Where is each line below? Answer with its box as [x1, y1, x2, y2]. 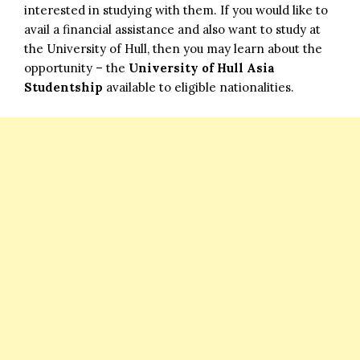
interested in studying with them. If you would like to [24, 2, 328, 18]
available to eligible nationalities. [103, 79, 294, 95]
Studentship [24, 79, 103, 95]
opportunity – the [24, 59, 129, 76]
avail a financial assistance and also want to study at [24, 21, 321, 37]
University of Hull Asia [129, 59, 275, 76]
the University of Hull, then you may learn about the [24, 40, 322, 56]
